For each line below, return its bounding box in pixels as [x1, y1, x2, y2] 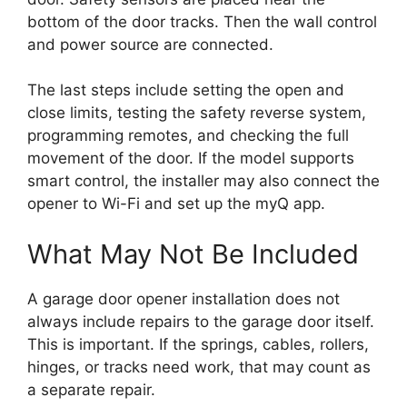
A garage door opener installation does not [27, 289, 340, 308]
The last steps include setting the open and [27, 81, 344, 100]
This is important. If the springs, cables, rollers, [27, 334, 369, 353]
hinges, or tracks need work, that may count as [27, 357, 371, 376]
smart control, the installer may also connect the [27, 172, 380, 191]
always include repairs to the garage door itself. [27, 312, 374, 331]
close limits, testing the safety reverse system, [27, 104, 366, 123]
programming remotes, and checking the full [27, 126, 349, 145]
